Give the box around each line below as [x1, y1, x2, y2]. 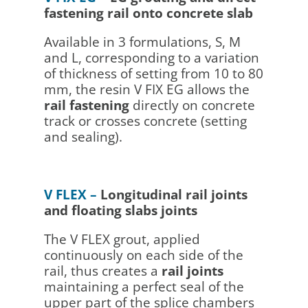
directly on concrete [129, 96, 255, 114]
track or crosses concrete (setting [43, 111, 247, 130]
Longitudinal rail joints [100, 185, 247, 203]
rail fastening [43, 96, 129, 114]
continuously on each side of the [43, 245, 243, 264]
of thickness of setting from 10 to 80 [43, 64, 263, 82]
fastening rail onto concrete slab [43, 3, 253, 22]
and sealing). [43, 127, 122, 146]
